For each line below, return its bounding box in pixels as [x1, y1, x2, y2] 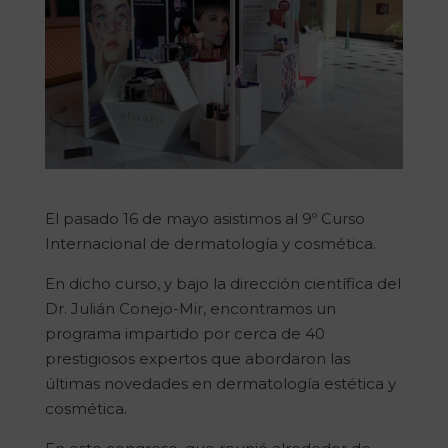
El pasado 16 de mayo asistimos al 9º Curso [44, 209, 365, 229]
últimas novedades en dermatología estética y [44, 374, 396, 394]
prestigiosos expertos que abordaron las [44, 349, 350, 369]
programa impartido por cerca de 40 [44, 324, 325, 344]
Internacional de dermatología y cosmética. [44, 234, 376, 254]
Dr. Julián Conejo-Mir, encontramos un [44, 299, 336, 319]
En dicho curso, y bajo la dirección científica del [44, 274, 401, 294]
